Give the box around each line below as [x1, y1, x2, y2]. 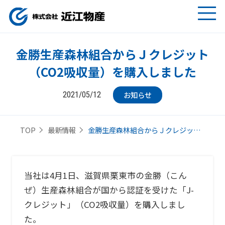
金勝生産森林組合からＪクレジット [16, 45, 209, 63]
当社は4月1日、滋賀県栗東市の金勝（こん [24, 169, 187, 182]
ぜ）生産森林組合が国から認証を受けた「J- [24, 184, 194, 196]
